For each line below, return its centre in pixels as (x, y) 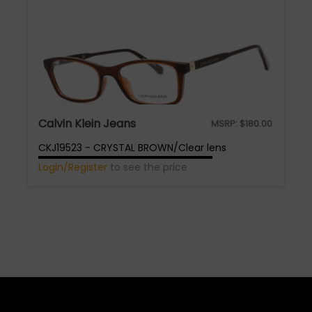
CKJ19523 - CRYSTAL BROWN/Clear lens (132, 148)
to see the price (147, 167)
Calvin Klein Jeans (87, 124)
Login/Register (73, 167)
